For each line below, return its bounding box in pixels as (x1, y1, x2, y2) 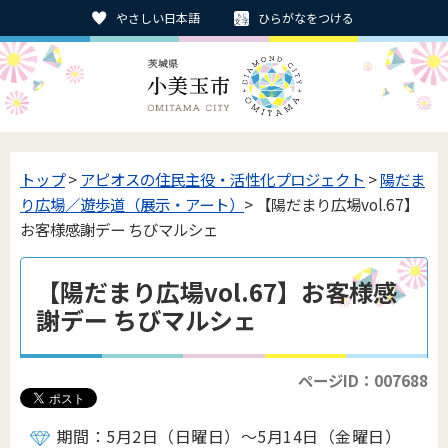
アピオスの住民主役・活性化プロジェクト (80, 168, 365, 190)
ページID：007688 (298, 369, 428, 391)
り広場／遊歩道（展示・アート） (20, 193, 244, 215)
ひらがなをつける (258, 9, 354, 26)
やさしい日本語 (116, 9, 200, 26)
